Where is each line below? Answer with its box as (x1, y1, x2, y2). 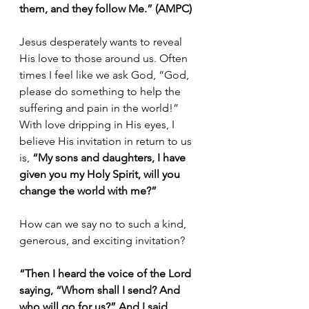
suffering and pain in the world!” (19, 101, 181, 114)
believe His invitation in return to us (19, 134, 195, 148)
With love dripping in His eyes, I (19, 117, 177, 131)
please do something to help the (19, 84, 183, 98)
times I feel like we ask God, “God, (19, 68, 192, 81)
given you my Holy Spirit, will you (19, 167, 183, 181)
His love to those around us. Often (19, 51, 190, 65)
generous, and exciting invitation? (19, 233, 185, 247)
